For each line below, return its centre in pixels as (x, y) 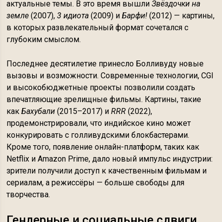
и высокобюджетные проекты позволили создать (101, 87)
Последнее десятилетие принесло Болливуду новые (105, 64)
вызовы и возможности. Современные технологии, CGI (110, 76)
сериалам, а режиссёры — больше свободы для (96, 183)
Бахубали (38, 111)
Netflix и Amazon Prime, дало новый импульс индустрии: (110, 159)
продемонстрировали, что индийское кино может (99, 123)
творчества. (28, 194)
